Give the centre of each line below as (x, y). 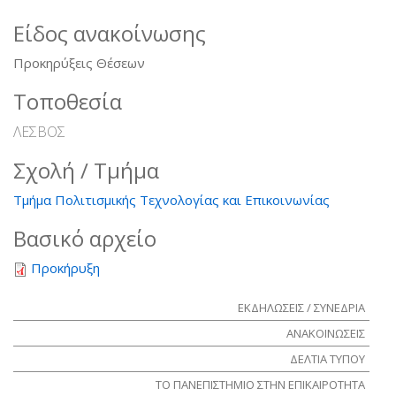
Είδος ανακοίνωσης (110, 33)
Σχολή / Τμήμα (86, 170)
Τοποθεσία (68, 101)
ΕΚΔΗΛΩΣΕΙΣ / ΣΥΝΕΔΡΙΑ (301, 307)
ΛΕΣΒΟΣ (39, 131)
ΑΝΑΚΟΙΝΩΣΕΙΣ (326, 333)
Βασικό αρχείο (85, 238)
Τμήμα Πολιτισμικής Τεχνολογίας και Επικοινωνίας (171, 199)
